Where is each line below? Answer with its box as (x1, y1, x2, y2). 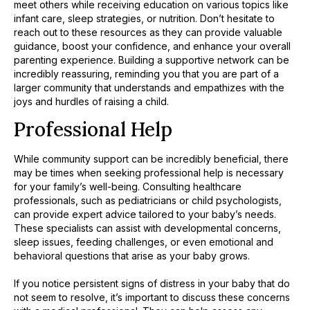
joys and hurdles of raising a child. (14, 95, 169, 107)
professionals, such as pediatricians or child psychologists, (14, 194, 282, 207)
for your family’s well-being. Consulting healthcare (14, 181, 241, 193)
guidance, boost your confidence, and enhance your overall (14, 39, 291, 52)
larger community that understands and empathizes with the (14, 81, 284, 93)
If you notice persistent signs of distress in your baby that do (14, 277, 290, 290)
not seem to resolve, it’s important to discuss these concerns (14, 291, 290, 304)
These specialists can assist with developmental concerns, (14, 222, 281, 235)
